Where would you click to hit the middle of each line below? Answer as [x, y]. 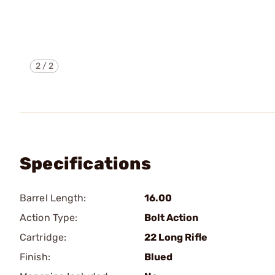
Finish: [35, 257]
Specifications [85, 164]
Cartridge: [43, 237]
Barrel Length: [53, 198]
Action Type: [49, 218]
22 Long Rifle [176, 237]
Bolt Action [171, 218]
